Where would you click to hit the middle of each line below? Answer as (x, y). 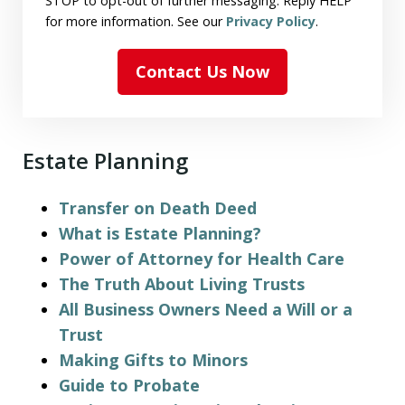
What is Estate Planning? (160, 233)
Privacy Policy (271, 21)
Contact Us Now (202, 71)
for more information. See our (136, 21)
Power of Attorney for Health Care (202, 258)
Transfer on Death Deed (158, 207)
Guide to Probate (129, 385)
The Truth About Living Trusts (182, 283)
